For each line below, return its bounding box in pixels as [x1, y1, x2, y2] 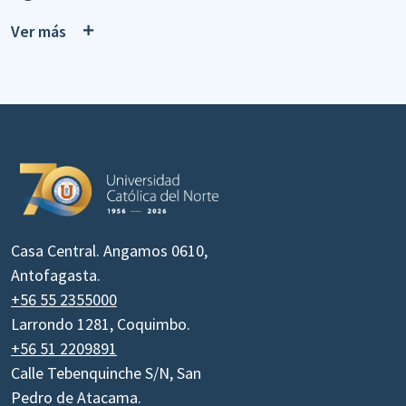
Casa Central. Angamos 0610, [11, 239, 208, 261]
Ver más [11, 21, 66, 43]
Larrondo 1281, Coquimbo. [11, 313, 190, 334]
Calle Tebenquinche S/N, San [11, 362, 201, 383]
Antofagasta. [11, 264, 101, 285]
